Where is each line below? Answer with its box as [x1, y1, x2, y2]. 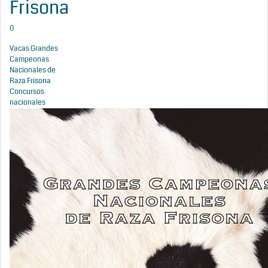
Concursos [10, 87, 44, 97]
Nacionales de [10, 65, 56, 75]
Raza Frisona [10, 76, 51, 86]
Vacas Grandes [10, 44, 58, 54]
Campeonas [10, 54, 49, 65]
